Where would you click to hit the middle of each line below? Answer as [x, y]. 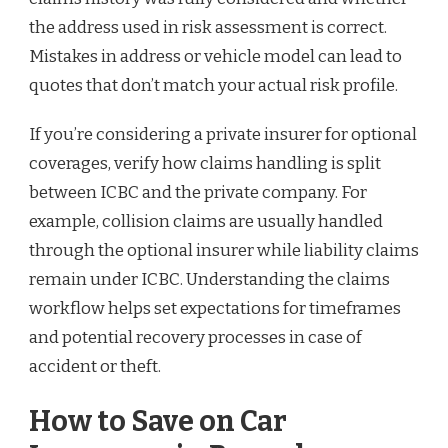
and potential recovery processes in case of [195, 337]
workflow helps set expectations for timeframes [215, 308]
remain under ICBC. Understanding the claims [209, 279]
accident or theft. [95, 366]
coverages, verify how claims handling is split [205, 163]
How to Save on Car [158, 422]
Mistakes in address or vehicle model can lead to [215, 56]
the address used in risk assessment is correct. [208, 27]
